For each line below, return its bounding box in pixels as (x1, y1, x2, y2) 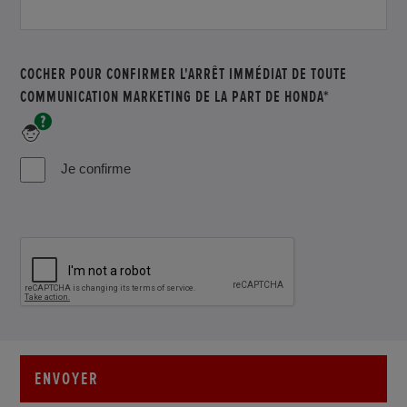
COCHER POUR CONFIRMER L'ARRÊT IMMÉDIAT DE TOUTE (20, 63, 348, 84)
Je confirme (61, 160, 132, 176)
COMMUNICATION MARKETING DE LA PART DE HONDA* (20, 85, 331, 106)
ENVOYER (35, 367, 100, 390)
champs (60, 112, 109, 128)
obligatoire (60, 131, 121, 147)
